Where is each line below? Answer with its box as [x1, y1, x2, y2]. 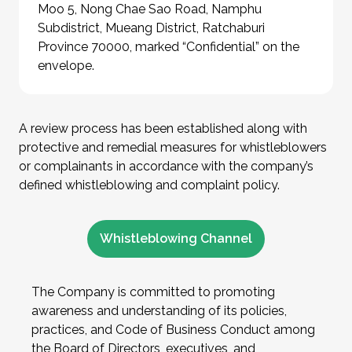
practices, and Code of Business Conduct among [31, 322, 315, 338]
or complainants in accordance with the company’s [19, 159, 313, 174]
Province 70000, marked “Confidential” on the [38, 39, 299, 55]
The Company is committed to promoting [31, 284, 275, 300]
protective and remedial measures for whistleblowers [19, 140, 327, 156]
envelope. [38, 58, 94, 74]
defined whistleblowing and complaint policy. [19, 178, 280, 193]
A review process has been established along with [19, 121, 307, 137]
